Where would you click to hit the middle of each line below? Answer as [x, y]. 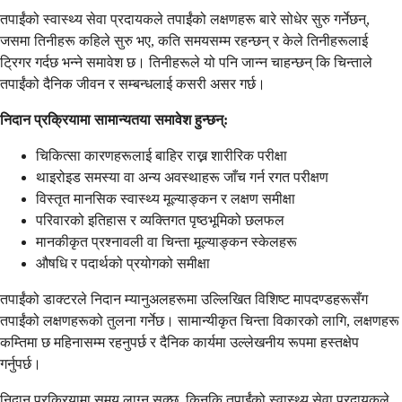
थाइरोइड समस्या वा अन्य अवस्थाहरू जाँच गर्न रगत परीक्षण [182, 178]
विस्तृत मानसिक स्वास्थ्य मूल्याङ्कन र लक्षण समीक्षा [166, 199]
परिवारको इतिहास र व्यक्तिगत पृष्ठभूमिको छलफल [160, 221]
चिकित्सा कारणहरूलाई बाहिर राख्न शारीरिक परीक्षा [162, 156]
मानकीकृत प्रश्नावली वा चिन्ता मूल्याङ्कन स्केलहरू [166, 242]
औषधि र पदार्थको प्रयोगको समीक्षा [123, 264]
